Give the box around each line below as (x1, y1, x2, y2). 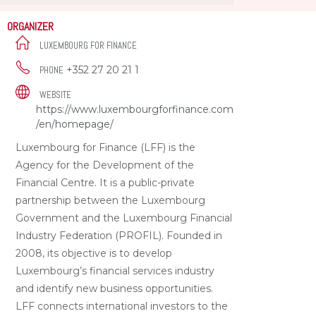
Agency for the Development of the (16, 158, 195, 171)
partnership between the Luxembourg (16, 193, 206, 207)
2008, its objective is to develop (16, 246, 173, 260)
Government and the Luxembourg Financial (16, 211, 233, 224)
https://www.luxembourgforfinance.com (36, 102, 234, 116)
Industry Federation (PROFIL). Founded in (16, 229, 223, 242)
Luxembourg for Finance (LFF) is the (16, 140, 196, 154)
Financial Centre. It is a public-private (16, 176, 195, 189)
